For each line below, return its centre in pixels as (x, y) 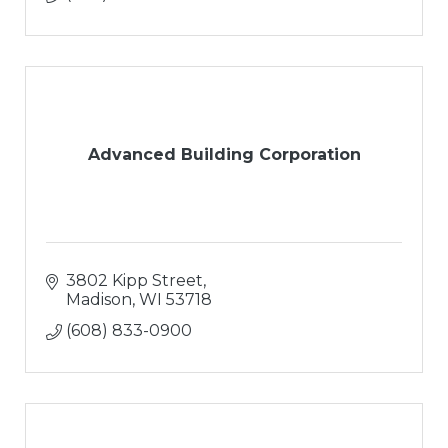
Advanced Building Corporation (224, 155)
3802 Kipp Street (134, 281)
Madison (99, 300)
